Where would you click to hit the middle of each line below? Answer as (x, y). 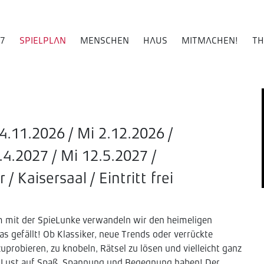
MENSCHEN (105, 41)
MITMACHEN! (210, 41)
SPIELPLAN (43, 41)
